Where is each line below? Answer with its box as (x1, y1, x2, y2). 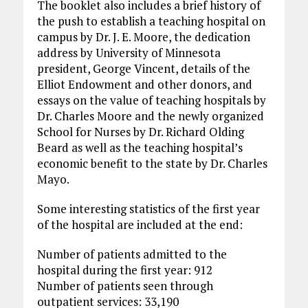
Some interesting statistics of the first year (36, 201, 260, 217)
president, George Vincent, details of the (36, 60, 250, 77)
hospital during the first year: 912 (36, 262, 212, 278)
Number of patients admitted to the (36, 246, 227, 263)
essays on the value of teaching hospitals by (36, 92, 266, 109)
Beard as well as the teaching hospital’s (36, 140, 243, 156)
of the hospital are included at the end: (36, 217, 243, 233)
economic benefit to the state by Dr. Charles (36, 155, 267, 172)
